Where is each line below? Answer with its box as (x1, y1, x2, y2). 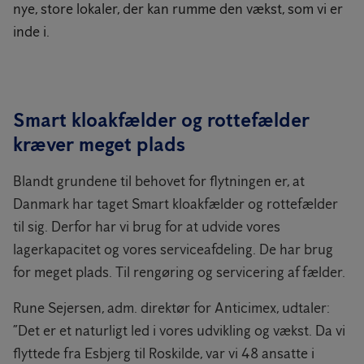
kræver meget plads (13, 132, 185, 156)
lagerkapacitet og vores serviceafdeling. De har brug (13, 240, 333, 258)
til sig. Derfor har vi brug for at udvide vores (13, 218, 280, 236)
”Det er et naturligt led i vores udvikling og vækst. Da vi (13, 322, 345, 340)
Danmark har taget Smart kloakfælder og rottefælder (13, 195, 338, 213)
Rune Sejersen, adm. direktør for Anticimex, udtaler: (13, 299, 330, 317)
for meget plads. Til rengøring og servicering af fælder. (13, 263, 345, 281)
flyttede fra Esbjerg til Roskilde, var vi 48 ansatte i (13, 344, 314, 362)
